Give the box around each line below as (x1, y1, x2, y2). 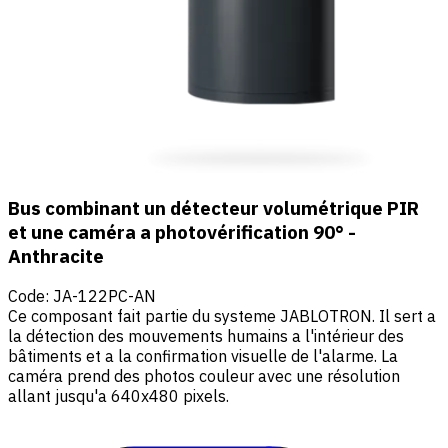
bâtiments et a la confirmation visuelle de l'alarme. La (8, 346, 398, 367)
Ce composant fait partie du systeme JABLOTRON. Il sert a (8, 306, 436, 327)
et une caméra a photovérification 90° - (8, 219, 356, 244)
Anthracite (8, 243, 104, 268)
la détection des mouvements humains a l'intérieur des (8, 326, 404, 347)
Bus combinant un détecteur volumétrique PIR (8, 195, 419, 220)
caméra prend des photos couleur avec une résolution (8, 366, 400, 387)
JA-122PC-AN (53, 286, 156, 307)
